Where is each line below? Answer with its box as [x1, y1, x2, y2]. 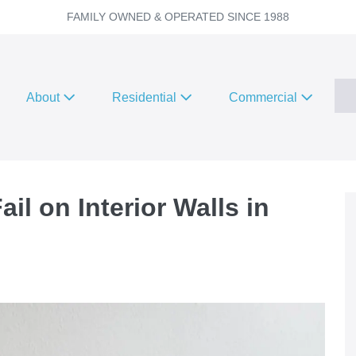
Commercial [229, 91, 300, 104]
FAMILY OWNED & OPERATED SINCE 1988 [67, 10, 289, 23]
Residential [112, 91, 180, 104]
